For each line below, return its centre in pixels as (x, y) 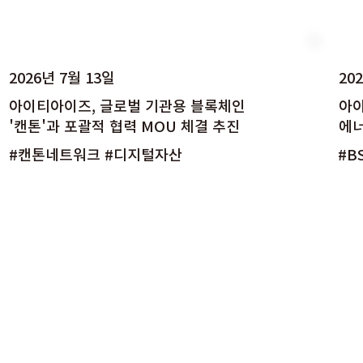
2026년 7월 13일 (62, 77)
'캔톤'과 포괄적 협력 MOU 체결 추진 (124, 126)
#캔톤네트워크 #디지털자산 (95, 155)
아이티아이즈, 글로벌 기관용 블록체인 (127, 105)
